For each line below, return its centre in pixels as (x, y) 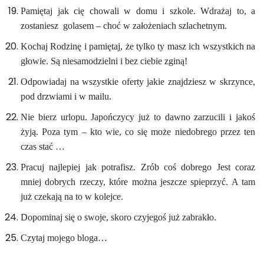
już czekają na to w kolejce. (72, 197)
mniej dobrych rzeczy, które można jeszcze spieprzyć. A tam (138, 182)
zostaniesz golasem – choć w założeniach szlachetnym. (124, 26)
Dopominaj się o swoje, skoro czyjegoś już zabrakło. (118, 217)
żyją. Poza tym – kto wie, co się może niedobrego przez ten (138, 132)
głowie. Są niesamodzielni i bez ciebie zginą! (104, 61)
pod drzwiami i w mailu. (66, 96)
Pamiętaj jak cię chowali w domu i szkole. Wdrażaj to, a (138, 11)
